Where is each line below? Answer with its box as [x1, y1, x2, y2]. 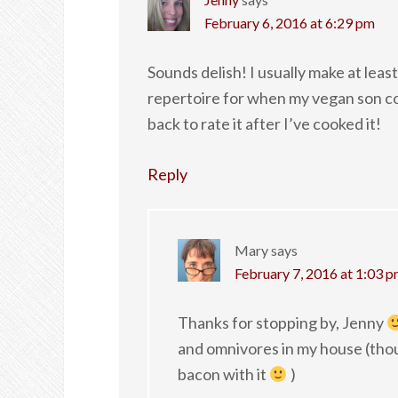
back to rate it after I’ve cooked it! [147, 114, 381, 134]
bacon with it [178, 364, 269, 385]
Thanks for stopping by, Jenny [178, 313, 386, 333]
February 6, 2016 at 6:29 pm [204, 14, 375, 32]
